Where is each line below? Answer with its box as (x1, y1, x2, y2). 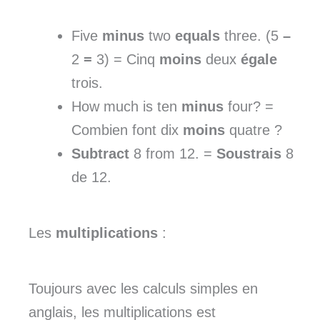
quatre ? (225, 122, 282, 139)
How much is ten (71, 99, 181, 115)
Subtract (71, 146, 129, 162)
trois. (71, 75, 103, 91)
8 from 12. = (129, 146, 216, 162)
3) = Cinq (92, 51, 159, 68)
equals (175, 28, 220, 44)
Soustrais (216, 146, 281, 162)
